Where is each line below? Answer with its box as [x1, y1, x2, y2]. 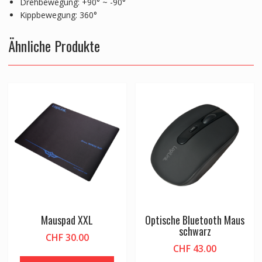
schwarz [178, 223, 211, 239]
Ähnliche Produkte [8, 35, 100, 57]
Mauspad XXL [41, 212, 94, 228]
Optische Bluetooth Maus [145, 212, 245, 228]
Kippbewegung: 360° [19, 9, 97, 21]
